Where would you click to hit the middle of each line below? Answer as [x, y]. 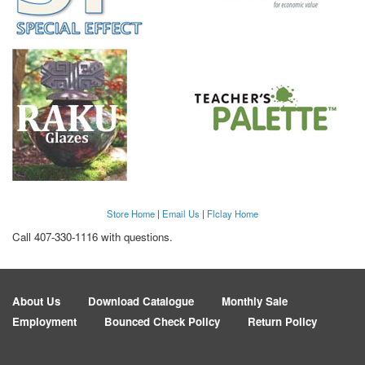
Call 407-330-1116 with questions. [92, 236]
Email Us [181, 213]
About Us [36, 301]
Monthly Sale [255, 301]
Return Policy [282, 322]
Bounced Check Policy [162, 322]
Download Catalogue [141, 301]
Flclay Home [233, 213]
